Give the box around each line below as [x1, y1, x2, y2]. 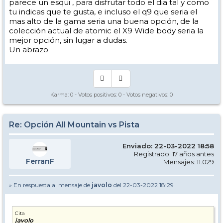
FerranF [25, 157, 54, 166]
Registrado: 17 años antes [134, 150, 214, 158]
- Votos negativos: [121, 91, 170, 98]
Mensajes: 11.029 [163, 158, 214, 166]
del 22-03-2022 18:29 [112, 181, 174, 189]
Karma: [50, 91, 70, 98]
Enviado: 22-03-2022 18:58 [122, 142, 214, 150]
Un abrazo [9, 45, 48, 54]
